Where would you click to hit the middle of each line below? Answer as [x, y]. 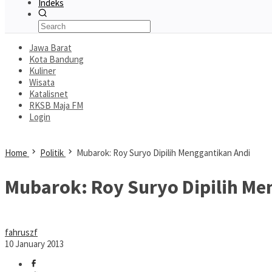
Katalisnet [49, 94]
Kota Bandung [56, 59]
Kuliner [42, 71]
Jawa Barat [50, 48]
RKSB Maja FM [56, 105]
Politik [52, 153]
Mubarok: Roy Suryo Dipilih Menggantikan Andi [163, 153]
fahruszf [21, 233]
